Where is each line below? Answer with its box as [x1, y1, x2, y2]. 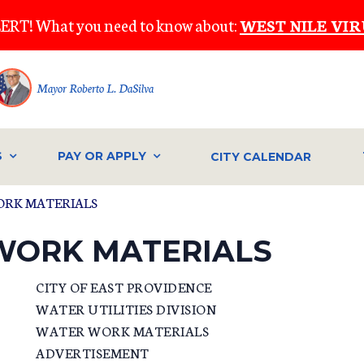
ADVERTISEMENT [36, 343, 149, 362]
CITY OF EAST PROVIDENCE [36, 277, 212, 297]
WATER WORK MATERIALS [36, 321, 209, 340]
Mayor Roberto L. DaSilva [37, 80, 154, 96]
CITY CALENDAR [210, 149, 312, 164]
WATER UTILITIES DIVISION [36, 299, 216, 318]
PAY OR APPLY [57, 149, 146, 164]
